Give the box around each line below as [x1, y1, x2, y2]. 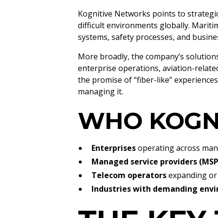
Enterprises [91, 143, 136, 153]
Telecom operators [91, 170, 166, 181]
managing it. [78, 86, 123, 97]
